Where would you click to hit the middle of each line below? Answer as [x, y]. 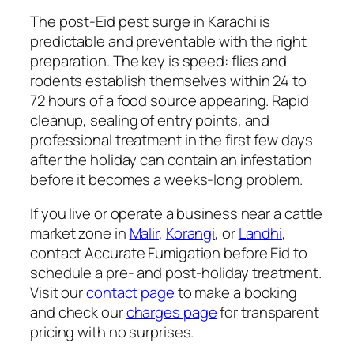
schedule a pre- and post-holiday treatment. [176, 273]
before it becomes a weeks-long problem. [167, 179]
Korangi [190, 233]
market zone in [80, 233]
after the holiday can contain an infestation [171, 159]
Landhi [260, 233]
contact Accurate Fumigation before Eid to [169, 253]
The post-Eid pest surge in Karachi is [151, 21]
